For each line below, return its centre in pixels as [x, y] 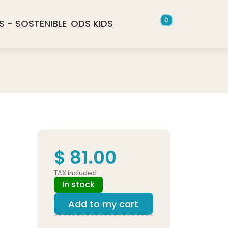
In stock [78, 184]
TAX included [75, 173]
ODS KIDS [92, 24]
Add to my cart [103, 204]
